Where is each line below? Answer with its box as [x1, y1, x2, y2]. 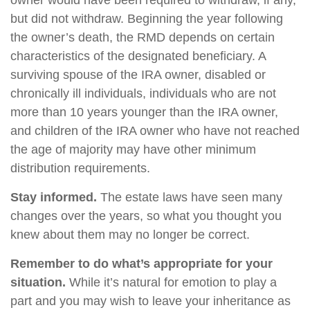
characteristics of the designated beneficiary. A [10, 49, 266, 63]
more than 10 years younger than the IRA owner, [10, 105, 278, 119]
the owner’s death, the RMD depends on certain [10, 30, 275, 44]
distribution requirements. [10, 161, 150, 175]
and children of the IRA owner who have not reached [10, 124, 300, 138]
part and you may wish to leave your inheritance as [10, 294, 291, 308]
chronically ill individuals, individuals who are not [10, 86, 276, 100]
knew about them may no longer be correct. [10, 228, 250, 241]
